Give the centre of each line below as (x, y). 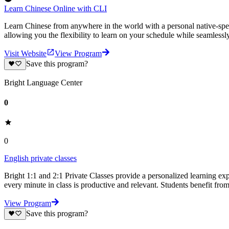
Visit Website (25, 54)
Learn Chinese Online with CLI (55, 9)
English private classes (40, 158)
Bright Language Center (43, 82)
